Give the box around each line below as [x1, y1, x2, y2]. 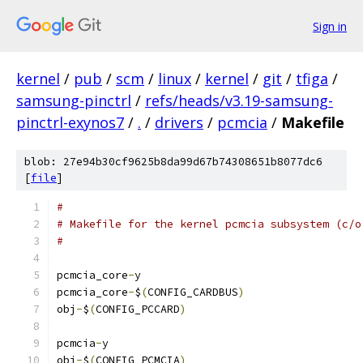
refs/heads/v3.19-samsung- [145, 91, 333, 110]
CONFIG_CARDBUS [147, 285, 238, 299]
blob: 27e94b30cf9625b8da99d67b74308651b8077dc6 [24, 155, 322, 169]
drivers [155, 113, 203, 132]
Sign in [313, 18, 347, 34]
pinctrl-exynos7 [16, 113, 124, 132]
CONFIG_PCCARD [96, 302, 180, 316]
